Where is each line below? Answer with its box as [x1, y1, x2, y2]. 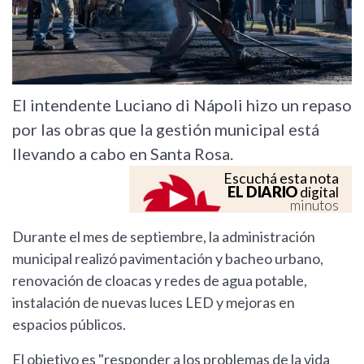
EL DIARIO [227, 183, 297, 201]
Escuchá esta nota [223, 170, 339, 188]
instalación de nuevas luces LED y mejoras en [12, 293, 295, 312]
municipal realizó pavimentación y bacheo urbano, [12, 249, 323, 268]
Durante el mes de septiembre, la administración [12, 227, 315, 246]
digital [297, 184, 339, 201]
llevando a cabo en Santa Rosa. [12, 144, 233, 164]
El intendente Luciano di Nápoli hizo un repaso [12, 95, 352, 115]
